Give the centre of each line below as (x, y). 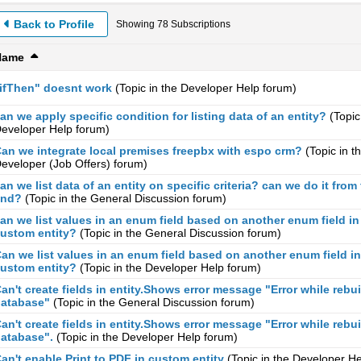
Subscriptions (199, 24)
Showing (137, 24)
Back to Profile (54, 24)
